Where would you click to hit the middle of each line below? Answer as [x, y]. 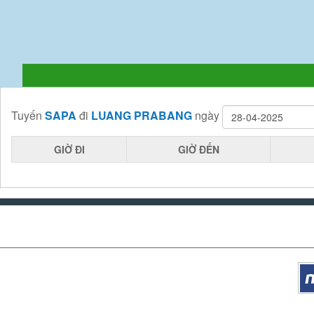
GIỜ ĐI [69, 149]
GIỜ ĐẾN [198, 149]
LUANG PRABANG [142, 116]
